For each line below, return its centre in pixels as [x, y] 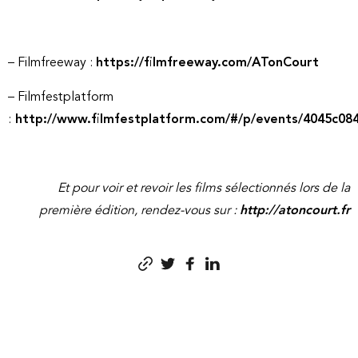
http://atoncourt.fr [295, 211]
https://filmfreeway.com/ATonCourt [207, 63]
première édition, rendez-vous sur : [139, 211]
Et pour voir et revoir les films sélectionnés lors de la [204, 188]
